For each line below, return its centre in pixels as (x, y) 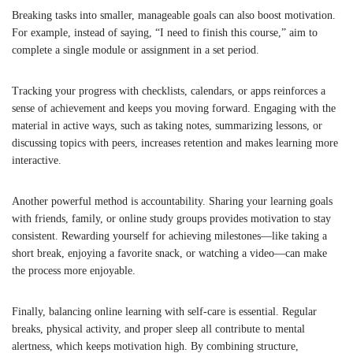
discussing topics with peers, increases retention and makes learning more (175, 143)
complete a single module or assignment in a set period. (136, 50)
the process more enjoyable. (74, 270)
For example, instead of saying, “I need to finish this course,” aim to (165, 32)
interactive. (37, 160)
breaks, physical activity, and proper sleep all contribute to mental (158, 329)
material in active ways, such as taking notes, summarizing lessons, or (167, 125)
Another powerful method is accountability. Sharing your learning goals (172, 201)
